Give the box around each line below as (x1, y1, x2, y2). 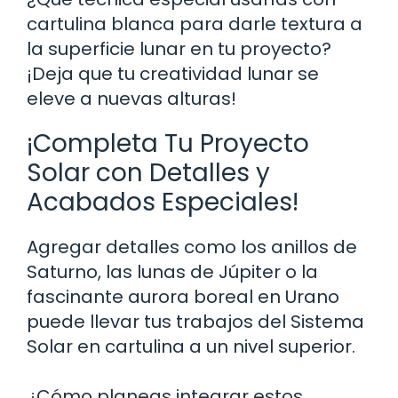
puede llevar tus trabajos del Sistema (27, 308, 364, 334)
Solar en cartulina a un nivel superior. (27, 333, 355, 359)
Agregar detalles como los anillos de (27, 234, 357, 259)
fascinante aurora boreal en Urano (27, 283, 339, 309)
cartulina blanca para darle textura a (27, 11, 362, 36)
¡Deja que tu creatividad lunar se (27, 60, 319, 86)
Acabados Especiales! (27, 184, 298, 219)
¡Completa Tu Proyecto (27, 125, 309, 161)
